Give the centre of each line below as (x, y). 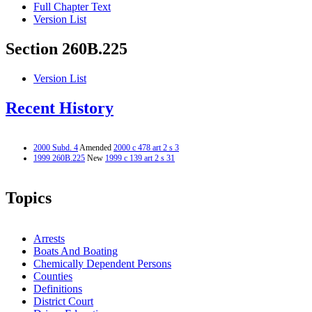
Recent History (60, 108)
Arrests (49, 238)
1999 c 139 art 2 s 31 (140, 158)
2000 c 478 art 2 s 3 (146, 147)
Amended (96, 147)
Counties (53, 276)
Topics (29, 197)
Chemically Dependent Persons (102, 263)
